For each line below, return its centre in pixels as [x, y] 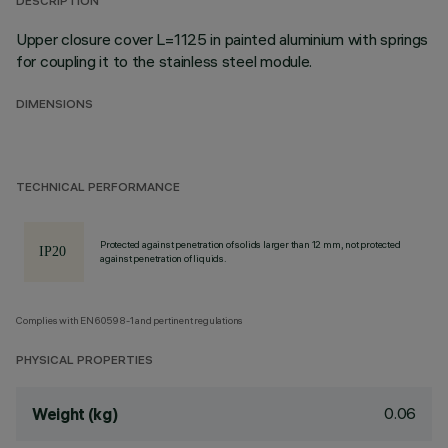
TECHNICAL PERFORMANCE [98, 188]
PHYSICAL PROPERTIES [84, 361]
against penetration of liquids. [163, 258]
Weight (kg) [75, 414]
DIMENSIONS [54, 105]
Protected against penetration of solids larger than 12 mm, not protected [250, 244]
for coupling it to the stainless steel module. [164, 61]
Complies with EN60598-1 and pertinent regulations [130, 320]
